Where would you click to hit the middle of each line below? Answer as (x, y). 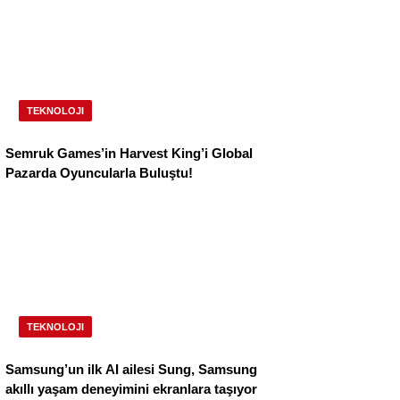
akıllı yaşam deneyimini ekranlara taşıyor (131, 389)
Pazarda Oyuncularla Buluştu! (99, 173)
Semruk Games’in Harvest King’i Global (129, 154)
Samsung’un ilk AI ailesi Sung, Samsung (131, 370)
